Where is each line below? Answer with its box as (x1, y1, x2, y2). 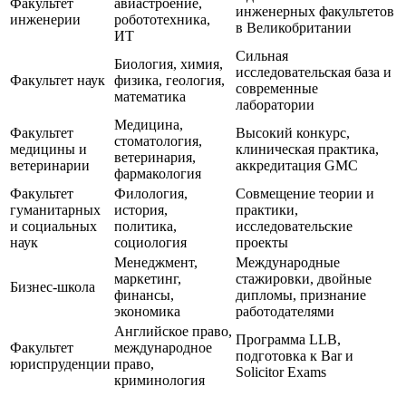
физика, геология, (114, 72, 225, 89)
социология (114, 235, 187, 251)
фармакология (114, 166, 201, 182)
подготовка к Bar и (236, 348, 353, 364)
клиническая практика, (236, 141, 379, 158)
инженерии (10, 12, 81, 28)
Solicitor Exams (236, 364, 326, 381)
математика (114, 89, 186, 105)
